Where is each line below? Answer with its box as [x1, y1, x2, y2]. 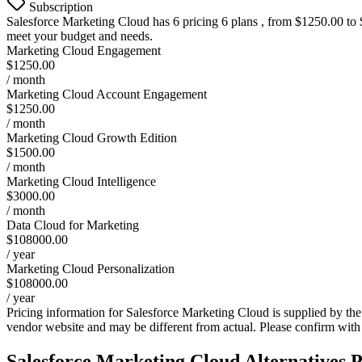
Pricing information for [6, 305, 126, 319]
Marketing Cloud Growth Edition [6, 130, 177, 145]
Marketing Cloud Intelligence [6, 174, 156, 188]
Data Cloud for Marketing [6, 217, 139, 232]
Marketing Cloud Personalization [6, 261, 175, 276]
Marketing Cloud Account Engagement [6, 86, 207, 101]
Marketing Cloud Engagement [6, 43, 161, 57]
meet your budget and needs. [6, 28, 153, 43]
